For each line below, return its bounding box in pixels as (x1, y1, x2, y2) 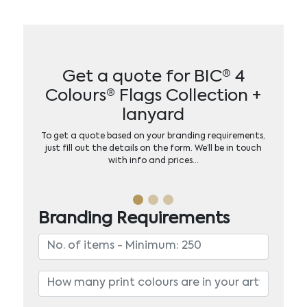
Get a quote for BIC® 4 (62, 68, 245, 85)
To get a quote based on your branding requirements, (41, 132, 266, 140)
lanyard (122, 106, 185, 123)
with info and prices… (108, 156, 199, 165)
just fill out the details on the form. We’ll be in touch (45, 144, 262, 153)
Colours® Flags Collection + (45, 87, 262, 104)
